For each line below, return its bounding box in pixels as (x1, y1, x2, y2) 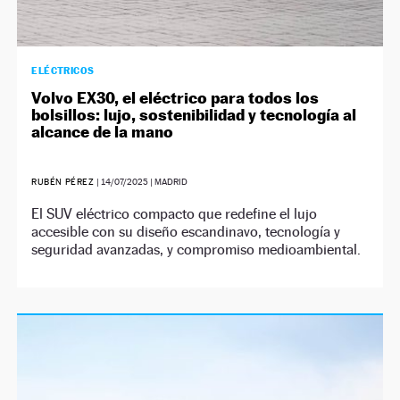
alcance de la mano (31, 121, 174, 141)
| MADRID (148, 176, 188, 187)
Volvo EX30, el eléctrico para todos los (31, 87, 320, 107)
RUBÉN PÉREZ (31, 176, 97, 187)
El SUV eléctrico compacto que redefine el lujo (31, 204, 318, 222)
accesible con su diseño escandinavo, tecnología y (31, 222, 341, 240)
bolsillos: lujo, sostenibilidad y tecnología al (31, 104, 357, 124)
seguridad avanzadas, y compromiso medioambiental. (31, 240, 362, 258)
